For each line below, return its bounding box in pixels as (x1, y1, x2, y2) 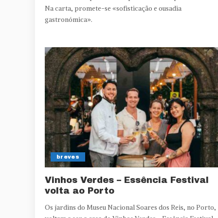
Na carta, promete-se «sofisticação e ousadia (45, 4, 182, 13)
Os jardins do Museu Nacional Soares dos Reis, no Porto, (45, 203, 216, 212)
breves (56, 154, 80, 160)
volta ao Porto (45, 186, 114, 196)
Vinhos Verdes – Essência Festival (45, 175, 209, 185)
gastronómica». (45, 15, 92, 24)
